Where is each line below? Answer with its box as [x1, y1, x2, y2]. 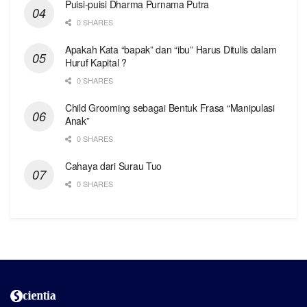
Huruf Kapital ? [65, 55, 127, 69]
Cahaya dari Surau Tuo [65, 158, 162, 173]
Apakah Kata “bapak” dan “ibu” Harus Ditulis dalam [65, 42, 277, 56]
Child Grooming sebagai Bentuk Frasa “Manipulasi [65, 100, 275, 114]
